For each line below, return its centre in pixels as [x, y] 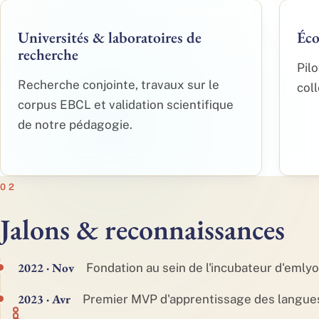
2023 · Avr [44, 299]
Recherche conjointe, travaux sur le [119, 85]
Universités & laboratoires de [110, 37]
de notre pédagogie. [75, 125]
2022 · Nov [46, 268]
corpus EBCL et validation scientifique [126, 105]
